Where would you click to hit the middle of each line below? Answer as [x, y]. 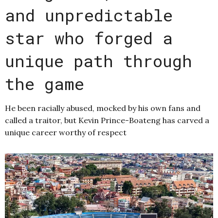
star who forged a [89, 38]
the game [45, 84]
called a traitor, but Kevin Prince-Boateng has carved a [107, 120]
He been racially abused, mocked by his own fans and [103, 108]
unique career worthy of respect [66, 133]
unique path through [99, 61]
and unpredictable [89, 15]
